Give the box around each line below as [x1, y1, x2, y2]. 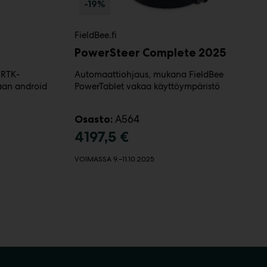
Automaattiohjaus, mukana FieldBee [74, 68, 223, 80]
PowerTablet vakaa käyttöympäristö [74, 80, 220, 92]
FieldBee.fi [74, 29, 117, 41]
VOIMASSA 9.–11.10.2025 [74, 154, 154, 164]
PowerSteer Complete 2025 [74, 45, 226, 60]
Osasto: [74, 113, 113, 125]
